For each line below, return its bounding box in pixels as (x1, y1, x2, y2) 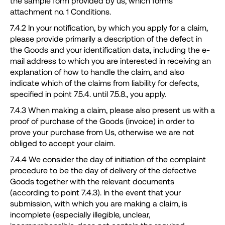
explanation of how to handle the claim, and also (10, 67, 184, 77)
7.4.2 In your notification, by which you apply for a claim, (10, 23, 208, 33)
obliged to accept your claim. (10, 138, 115, 148)
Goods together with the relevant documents (10, 176, 174, 186)
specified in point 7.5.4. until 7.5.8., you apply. (10, 89, 166, 99)
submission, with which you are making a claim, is (10, 198, 187, 208)
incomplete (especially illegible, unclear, (10, 209, 150, 219)
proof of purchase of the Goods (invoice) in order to (10, 116, 194, 126)
